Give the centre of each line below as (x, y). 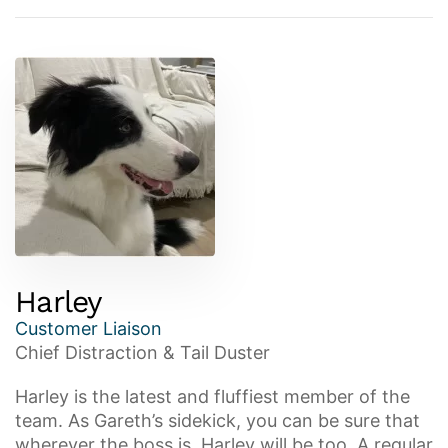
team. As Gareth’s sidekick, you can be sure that (217, 420)
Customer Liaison (88, 328)
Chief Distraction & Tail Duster (142, 352)
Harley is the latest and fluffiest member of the (212, 396)
